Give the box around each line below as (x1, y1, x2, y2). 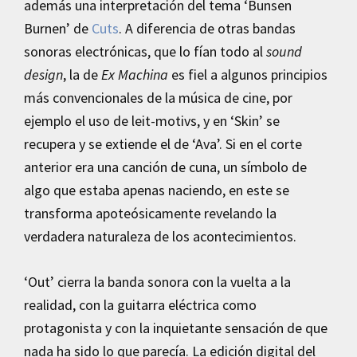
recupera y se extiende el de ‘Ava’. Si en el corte (24, 134, 302, 153)
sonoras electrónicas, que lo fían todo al (24, 41, 266, 61)
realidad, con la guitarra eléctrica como (24, 295, 257, 314)
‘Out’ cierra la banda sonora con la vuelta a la (24, 272, 291, 291)
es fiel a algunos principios (168, 65, 328, 84)
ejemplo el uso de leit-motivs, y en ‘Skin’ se (24, 111, 280, 130)
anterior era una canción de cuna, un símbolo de (24, 157, 307, 176)
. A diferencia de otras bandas (119, 18, 296, 37)
